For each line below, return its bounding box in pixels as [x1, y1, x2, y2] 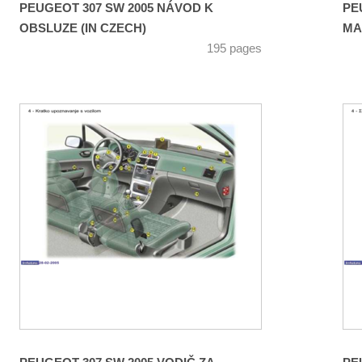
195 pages [207, 42, 262, 56]
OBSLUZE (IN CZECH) [19, 22, 146, 36]
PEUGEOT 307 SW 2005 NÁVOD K [19, 2, 213, 15]
